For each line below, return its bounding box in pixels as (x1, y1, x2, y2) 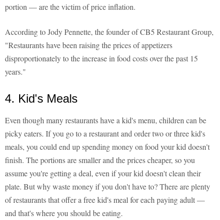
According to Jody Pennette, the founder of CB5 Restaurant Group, (5, 27, 214, 37)
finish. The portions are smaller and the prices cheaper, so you (5, 155, 195, 165)
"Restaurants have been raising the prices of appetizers (5, 40, 172, 51)
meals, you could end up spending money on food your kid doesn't (5, 141, 210, 152)
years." (5, 66, 26, 77)
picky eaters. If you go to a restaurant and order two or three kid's (5, 128, 205, 139)
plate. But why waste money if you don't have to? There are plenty (5, 181, 210, 192)
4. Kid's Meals (5, 92, 78, 106)
